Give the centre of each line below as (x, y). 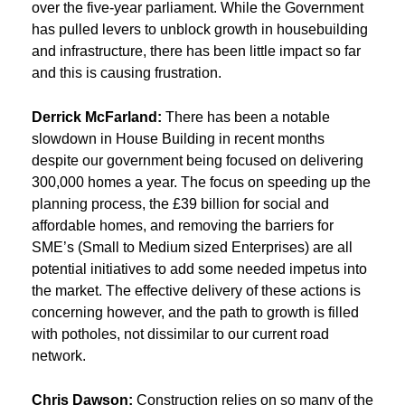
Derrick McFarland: (97, 117)
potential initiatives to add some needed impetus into (199, 268)
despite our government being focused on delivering (198, 160)
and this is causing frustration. (127, 72)
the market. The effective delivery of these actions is (196, 290)
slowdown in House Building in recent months (178, 138)
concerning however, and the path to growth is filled (195, 312)
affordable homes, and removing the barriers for (183, 225)
